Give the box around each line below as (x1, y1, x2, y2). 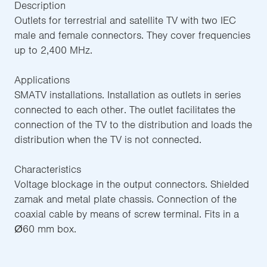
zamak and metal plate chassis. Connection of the (14, 192, 237, 206)
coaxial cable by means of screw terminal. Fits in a (14, 207, 239, 221)
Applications (14, 73, 70, 86)
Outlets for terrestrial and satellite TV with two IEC (14, 13, 236, 27)
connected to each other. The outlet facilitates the (14, 103, 235, 116)
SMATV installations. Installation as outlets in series (14, 88, 241, 101)
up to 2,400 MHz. (14, 43, 92, 57)
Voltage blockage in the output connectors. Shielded (14, 177, 249, 191)
